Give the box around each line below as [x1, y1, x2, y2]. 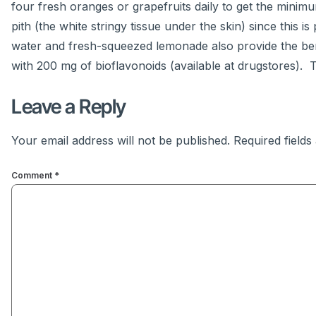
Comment [11, 169, 54, 181]
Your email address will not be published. [11, 133, 230, 148]
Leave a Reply [11, 95, 126, 119]
